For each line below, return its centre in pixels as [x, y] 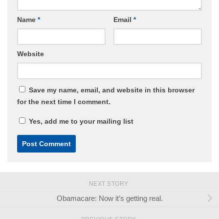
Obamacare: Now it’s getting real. [109, 198]
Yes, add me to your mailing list [80, 121]
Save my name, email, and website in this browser [112, 90]
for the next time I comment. [64, 102]
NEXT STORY [109, 184]
